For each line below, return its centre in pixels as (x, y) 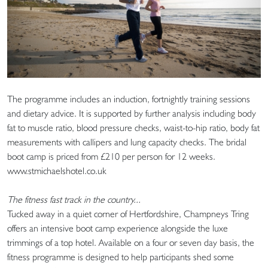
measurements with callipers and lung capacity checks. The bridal (127, 142)
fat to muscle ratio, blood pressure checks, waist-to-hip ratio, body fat (133, 127)
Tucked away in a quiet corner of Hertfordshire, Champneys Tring (128, 214)
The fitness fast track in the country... (74, 199)
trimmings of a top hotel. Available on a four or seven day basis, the (131, 242)
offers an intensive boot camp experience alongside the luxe (118, 228)
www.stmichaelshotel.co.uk (57, 170)
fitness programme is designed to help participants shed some (121, 257)
